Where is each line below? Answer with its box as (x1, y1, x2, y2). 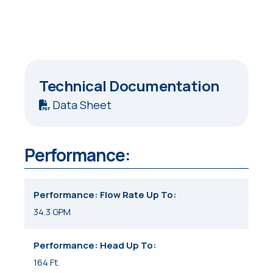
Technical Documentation (39, 76, 219, 96)
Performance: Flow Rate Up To (34, 188, 174, 202)
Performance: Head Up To (34, 238, 154, 252)
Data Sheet (50, 97, 112, 113)
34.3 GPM (34, 205, 71, 219)
